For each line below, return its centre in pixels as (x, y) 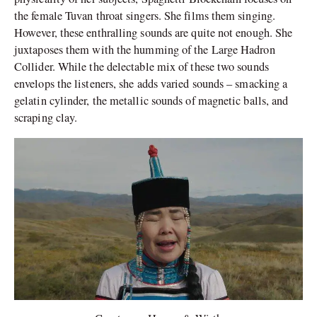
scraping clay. (46, 118)
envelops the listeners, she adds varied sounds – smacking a (151, 84)
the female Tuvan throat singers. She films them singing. (145, 16)
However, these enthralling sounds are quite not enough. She (154, 33)
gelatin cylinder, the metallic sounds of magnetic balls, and (151, 101)
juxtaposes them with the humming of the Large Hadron (145, 50)
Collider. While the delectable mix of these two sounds (142, 67)
